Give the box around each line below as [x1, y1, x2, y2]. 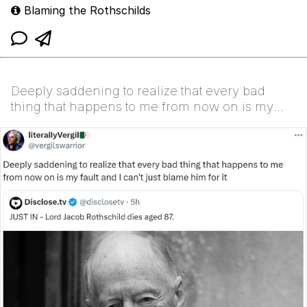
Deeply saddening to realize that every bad [11, 83, 265, 99]
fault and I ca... [11, 114, 99, 131]
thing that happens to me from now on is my [11, 99, 273, 115]
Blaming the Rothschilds [21, 3, 151, 18]
